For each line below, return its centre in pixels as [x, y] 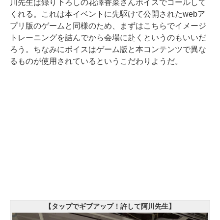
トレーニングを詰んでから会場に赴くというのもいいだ [108, 38]
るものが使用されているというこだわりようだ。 [96, 61]
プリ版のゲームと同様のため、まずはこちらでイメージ [108, 26]
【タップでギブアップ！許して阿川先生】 [110, 206]
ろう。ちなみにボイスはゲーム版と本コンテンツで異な [108, 50]
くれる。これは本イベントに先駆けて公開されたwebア [108, 14]
